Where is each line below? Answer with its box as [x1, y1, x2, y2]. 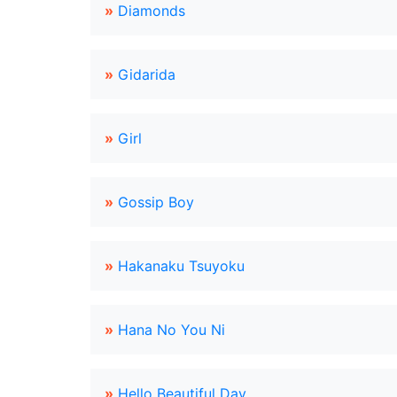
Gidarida [118, 66, 175, 83]
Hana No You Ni [118, 321, 225, 339]
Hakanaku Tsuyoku [118, 257, 245, 275]
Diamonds [118, 2, 185, 19]
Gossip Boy [118, 193, 194, 211]
